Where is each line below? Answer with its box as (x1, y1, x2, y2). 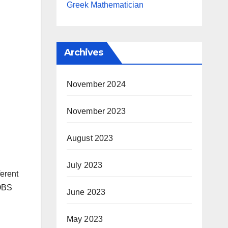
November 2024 (66, 80, 126, 89)
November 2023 (66, 107, 126, 116)
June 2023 (66, 188, 106, 196)
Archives (64, 47, 103, 58)
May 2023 (66, 215, 103, 223)
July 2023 (66, 161, 103, 169)
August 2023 (66, 134, 113, 142)
